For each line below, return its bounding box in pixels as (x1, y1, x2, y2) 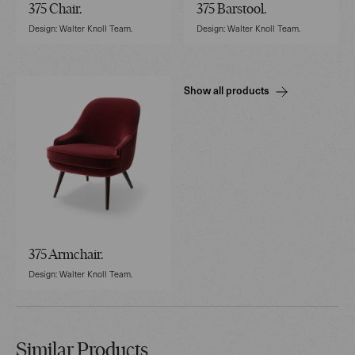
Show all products (184, 83, 269, 98)
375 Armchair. (29, 248, 103, 264)
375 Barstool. (197, 2, 266, 18)
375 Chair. (29, 2, 82, 18)
